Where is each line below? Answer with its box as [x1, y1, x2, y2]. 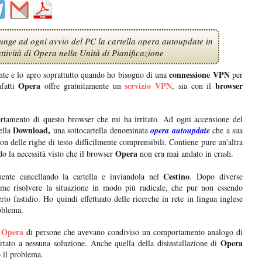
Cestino [158, 170, 190, 183]
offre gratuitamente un [40, 80, 125, 92]
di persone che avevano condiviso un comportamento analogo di [23, 226, 243, 238]
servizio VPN [125, 80, 173, 92]
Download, [10, 124, 50, 137]
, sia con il [172, 80, 212, 92]
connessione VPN [169, 68, 230, 81]
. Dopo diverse [189, 171, 243, 182]
